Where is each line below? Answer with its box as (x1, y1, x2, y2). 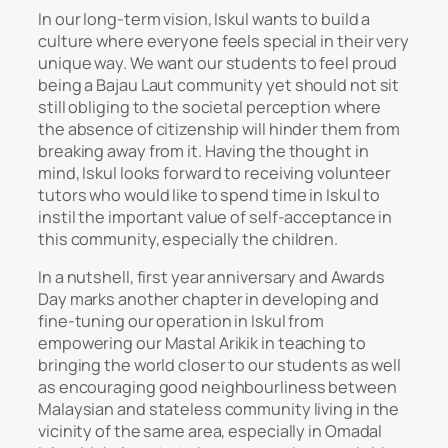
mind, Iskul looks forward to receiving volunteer (38, 161, 392, 184)
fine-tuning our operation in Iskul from (38, 310, 325, 333)
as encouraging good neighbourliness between (38, 376, 397, 399)
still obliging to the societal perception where (38, 95, 382, 118)
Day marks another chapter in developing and (38, 288, 379, 311)
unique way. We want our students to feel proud (38, 51, 398, 74)
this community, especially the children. (38, 227, 338, 250)
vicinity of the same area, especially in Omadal (38, 420, 383, 443)
